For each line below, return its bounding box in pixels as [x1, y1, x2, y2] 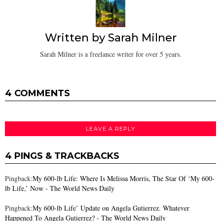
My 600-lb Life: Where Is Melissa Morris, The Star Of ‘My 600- [33, 174, 215, 184]
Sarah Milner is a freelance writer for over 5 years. [39, 49, 182, 59]
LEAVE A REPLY [86, 125, 135, 132]
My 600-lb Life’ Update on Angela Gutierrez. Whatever [33, 203, 189, 213]
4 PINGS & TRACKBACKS [5, 150, 119, 162]
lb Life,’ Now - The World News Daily [5, 184, 114, 193]
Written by [44, 31, 108, 45]
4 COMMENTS [5, 87, 70, 99]
